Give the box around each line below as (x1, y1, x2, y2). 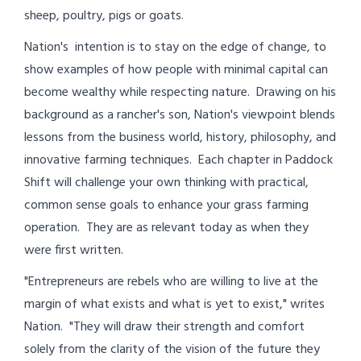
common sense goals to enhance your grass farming (24, 194, 309, 216)
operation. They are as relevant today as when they (24, 217, 309, 239)
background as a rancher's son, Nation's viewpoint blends (24, 104, 335, 126)
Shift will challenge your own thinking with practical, (24, 172, 309, 193)
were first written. (24, 239, 127, 261)
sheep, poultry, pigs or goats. (24, 5, 184, 27)
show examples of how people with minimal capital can (24, 59, 328, 81)
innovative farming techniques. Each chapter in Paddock (24, 149, 333, 171)
